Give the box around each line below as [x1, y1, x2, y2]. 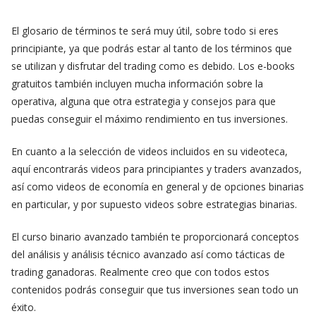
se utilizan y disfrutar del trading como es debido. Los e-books [11, 59, 295, 73]
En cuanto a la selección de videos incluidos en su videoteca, [11, 145, 288, 159]
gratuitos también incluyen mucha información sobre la [11, 77, 263, 91]
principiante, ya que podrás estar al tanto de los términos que [11, 42, 292, 56]
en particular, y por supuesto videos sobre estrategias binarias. [11, 197, 297, 212]
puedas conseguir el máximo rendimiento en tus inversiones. [11, 112, 288, 126]
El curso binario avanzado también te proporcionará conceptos [11, 230, 299, 244]
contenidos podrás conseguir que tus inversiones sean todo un [11, 283, 298, 297]
